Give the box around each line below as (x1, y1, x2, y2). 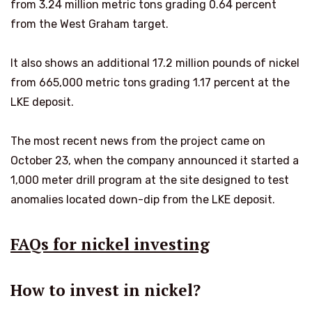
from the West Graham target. (10, 17, 169, 31)
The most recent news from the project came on (10, 134, 265, 148)
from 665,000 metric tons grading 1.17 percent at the (10, 76, 290, 90)
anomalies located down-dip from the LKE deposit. (10, 193, 275, 207)
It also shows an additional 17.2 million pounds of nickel (10, 56, 299, 70)
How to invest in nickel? (10, 279, 201, 301)
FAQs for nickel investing (10, 233, 210, 256)
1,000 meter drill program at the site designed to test (10, 173, 289, 187)
